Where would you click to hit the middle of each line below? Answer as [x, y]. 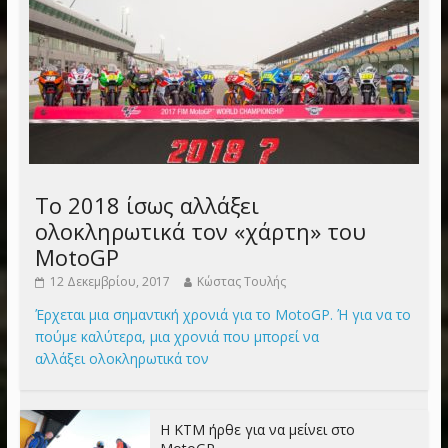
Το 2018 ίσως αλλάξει [146, 205]
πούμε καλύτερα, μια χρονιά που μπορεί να [176, 337]
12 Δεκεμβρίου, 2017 [109, 282]
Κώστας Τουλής [241, 282]
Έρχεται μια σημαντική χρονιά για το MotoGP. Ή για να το [222, 315]
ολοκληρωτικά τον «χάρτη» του [200, 231]
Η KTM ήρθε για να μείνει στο [257, 430]
